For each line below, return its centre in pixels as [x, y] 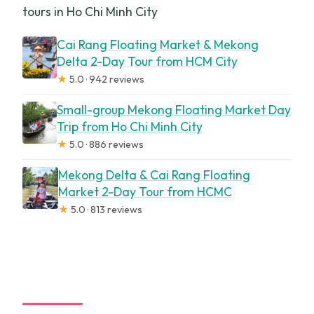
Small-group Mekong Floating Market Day [174, 109]
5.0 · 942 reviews [105, 79]
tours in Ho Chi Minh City [90, 11]
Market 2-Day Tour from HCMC [145, 191]
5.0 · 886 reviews [106, 144]
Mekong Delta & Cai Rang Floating [154, 175]
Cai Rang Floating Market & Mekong [157, 44]
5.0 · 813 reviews [105, 209]
